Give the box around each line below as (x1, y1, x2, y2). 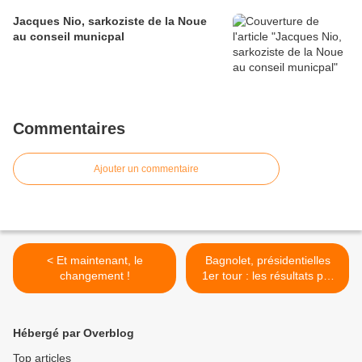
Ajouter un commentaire (94, 163, 199, 175)
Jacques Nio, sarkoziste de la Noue (13, 15, 207, 28)
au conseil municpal (13, 30, 124, 44)
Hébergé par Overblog (13, 326, 134, 340)
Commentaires (13, 120, 125, 138)
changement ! (59, 269, 130, 283)
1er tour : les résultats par (201, 269, 334, 283)
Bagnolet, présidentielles (204, 254, 330, 267)
